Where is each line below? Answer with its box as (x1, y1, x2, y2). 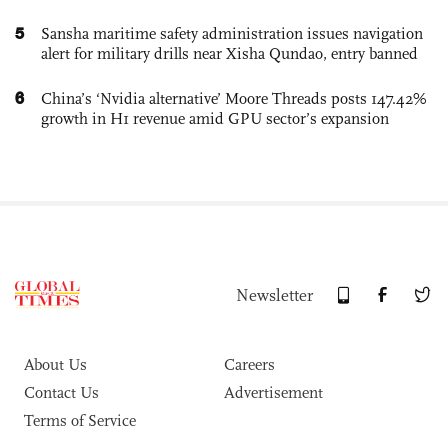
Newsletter (236, 284, 313, 306)
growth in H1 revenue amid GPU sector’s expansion (41, 108, 389, 128)
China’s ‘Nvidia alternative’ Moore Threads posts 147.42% (41, 88, 427, 108)
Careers (224, 354, 275, 374)
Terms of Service (24, 410, 136, 430)
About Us (24, 354, 87, 374)
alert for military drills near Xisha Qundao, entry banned (41, 43, 418, 63)
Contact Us (24, 382, 99, 402)
